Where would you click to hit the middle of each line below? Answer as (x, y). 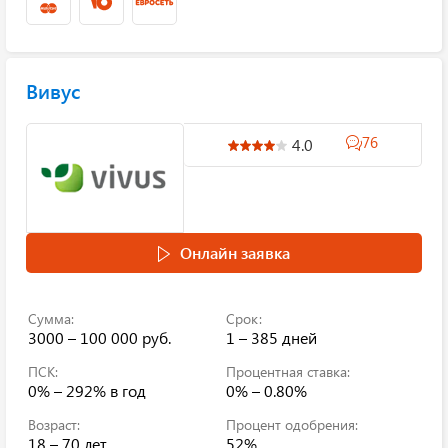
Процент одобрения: (292, 424)
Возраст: (54, 424)
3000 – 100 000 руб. (99, 337)
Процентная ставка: (288, 371)
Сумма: (51, 318)
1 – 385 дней (271, 337)
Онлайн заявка (235, 252)
